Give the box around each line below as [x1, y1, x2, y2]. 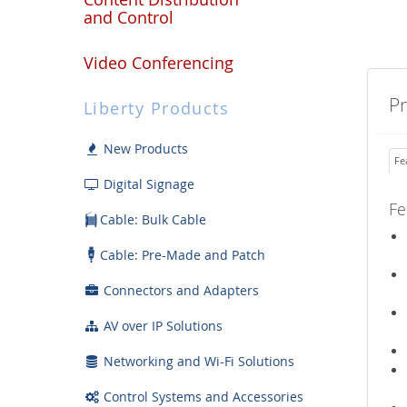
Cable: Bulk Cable [100, 210, 206, 228]
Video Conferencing [84, 51, 233, 74]
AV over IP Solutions [100, 316, 223, 334]
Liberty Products [84, 96, 230, 119]
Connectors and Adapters [100, 281, 259, 299]
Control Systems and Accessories [100, 387, 303, 405]
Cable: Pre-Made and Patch [100, 245, 265, 263]
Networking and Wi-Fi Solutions [100, 352, 294, 370]
